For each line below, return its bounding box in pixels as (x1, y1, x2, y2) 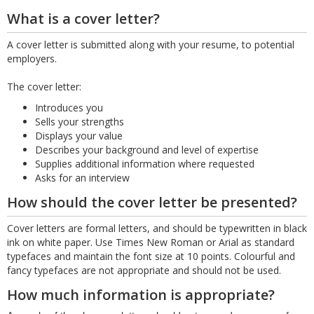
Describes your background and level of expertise (35, 143, 259, 157)
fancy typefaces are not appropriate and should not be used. (7, 264, 281, 278)
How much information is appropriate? (7, 285, 275, 305)
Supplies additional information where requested (35, 157, 254, 171)
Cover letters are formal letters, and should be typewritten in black (7, 221, 307, 235)
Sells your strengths (35, 115, 124, 129)
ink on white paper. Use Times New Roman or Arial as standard (7, 235, 294, 250)
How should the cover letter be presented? (7, 193, 297, 212)
